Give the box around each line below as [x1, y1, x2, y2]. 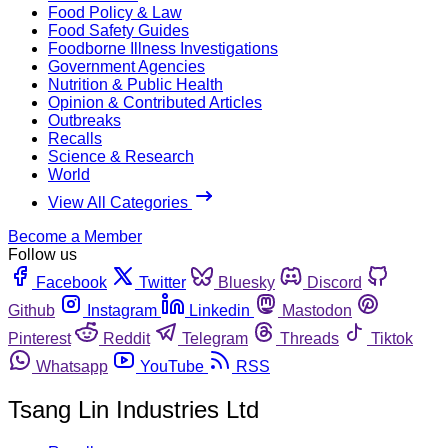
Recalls [48, 129, 102, 147]
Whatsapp [36, 357, 108, 375]
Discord [307, 273, 362, 291]
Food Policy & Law [48, 3, 182, 21]
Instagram [87, 301, 157, 319]
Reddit [103, 329, 150, 347]
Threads [280, 329, 339, 347]
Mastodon [282, 301, 352, 319]
